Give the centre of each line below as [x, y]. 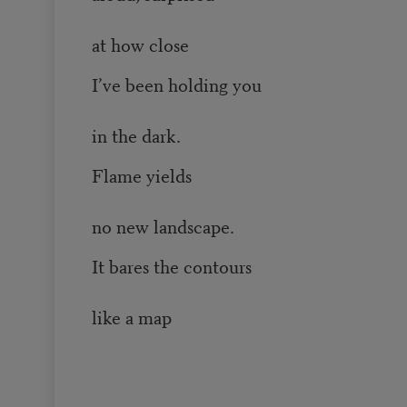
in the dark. [136, 135]
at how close [142, 45]
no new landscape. [163, 226]
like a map [131, 317]
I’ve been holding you [176, 84]
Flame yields [144, 175]
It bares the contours [174, 266]
